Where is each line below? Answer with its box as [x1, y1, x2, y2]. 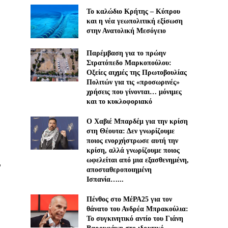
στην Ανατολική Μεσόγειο [86, 27, 166, 35]
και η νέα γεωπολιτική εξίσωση [86, 17, 183, 25]
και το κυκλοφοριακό [86, 97, 152, 105]
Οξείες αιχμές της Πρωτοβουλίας [86, 68, 187, 76]
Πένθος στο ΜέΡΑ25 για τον [86, 195, 172, 203]
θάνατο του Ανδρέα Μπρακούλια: [86, 205, 188, 213]
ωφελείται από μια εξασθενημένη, [86, 156, 189, 164]
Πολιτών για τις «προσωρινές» [86, 78, 180, 86]
